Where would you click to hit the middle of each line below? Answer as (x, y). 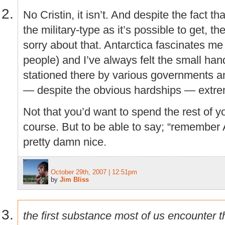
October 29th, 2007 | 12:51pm (94, 172)
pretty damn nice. (65, 142)
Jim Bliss (74, 179)
